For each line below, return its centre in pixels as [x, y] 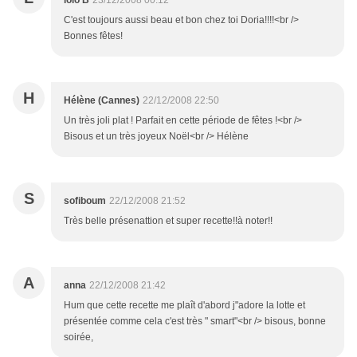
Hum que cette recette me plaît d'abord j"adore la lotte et [184, 306]
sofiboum [85, 201]
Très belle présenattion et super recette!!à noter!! [168, 221]
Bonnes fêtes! [93, 36]
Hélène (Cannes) [102, 101]
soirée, [78, 337]
